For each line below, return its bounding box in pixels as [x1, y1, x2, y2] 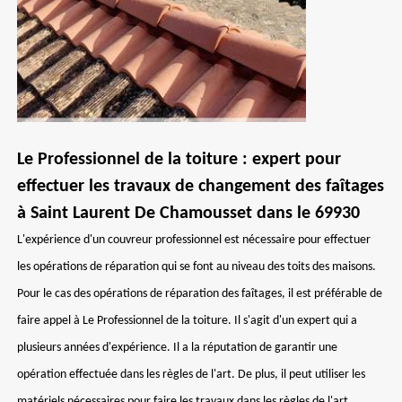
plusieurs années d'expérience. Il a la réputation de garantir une [17, 341, 337, 354]
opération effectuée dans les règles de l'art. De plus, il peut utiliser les [17, 368, 365, 381]
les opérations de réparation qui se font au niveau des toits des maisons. [17, 260, 376, 274]
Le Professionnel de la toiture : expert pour [17, 151, 341, 169]
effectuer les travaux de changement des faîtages [17, 178, 384, 196]
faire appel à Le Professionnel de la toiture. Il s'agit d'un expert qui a [17, 314, 357, 328]
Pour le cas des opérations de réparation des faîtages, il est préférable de [17, 287, 382, 301]
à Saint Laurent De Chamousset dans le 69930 [17, 205, 360, 223]
